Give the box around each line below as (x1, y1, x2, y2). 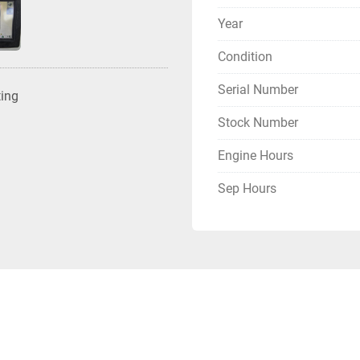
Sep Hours (218, 181, 276, 196)
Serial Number (218, 82, 298, 97)
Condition (218, 49, 272, 64)
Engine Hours (218, 148, 293, 163)
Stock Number (218, 115, 298, 130)
